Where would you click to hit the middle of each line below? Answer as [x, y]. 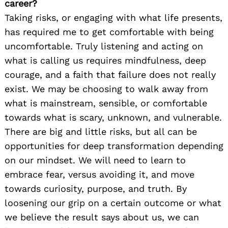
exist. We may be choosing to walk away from [106, 89]
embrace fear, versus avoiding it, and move [99, 174]
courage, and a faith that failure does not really [110, 74]
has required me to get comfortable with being [109, 32]
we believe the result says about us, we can [102, 217]
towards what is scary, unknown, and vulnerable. [113, 117]
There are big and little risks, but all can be [101, 131]
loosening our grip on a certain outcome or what [113, 203]
